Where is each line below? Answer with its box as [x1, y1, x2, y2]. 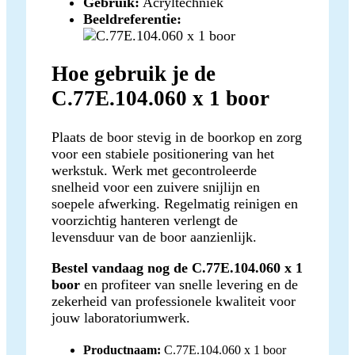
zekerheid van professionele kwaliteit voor [52, 292, 296, 309]
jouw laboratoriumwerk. [52, 309, 190, 326]
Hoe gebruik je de [52, 62, 216, 86]
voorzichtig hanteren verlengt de [52, 212, 238, 228]
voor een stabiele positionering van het [52, 145, 274, 162]
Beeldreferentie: [83, 10, 181, 27]
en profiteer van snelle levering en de [80, 276, 298, 292]
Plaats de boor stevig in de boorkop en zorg [52, 128, 302, 145]
